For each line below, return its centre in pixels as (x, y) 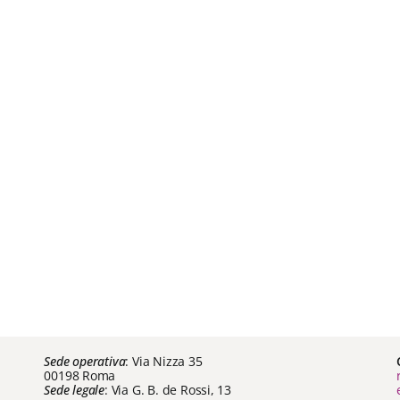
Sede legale (75, 390)
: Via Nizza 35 (164, 361)
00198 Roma (80, 375)
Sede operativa (85, 361)
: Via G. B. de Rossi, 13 (168, 390)
